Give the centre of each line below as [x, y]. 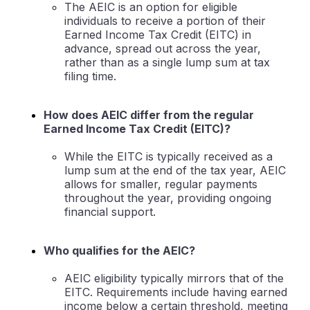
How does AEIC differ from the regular [149, 115]
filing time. [90, 76]
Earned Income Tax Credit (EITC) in [158, 35]
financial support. [110, 212]
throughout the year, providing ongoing [168, 198]
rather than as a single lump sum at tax [167, 63]
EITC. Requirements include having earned [176, 292]
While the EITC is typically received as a [168, 157]
